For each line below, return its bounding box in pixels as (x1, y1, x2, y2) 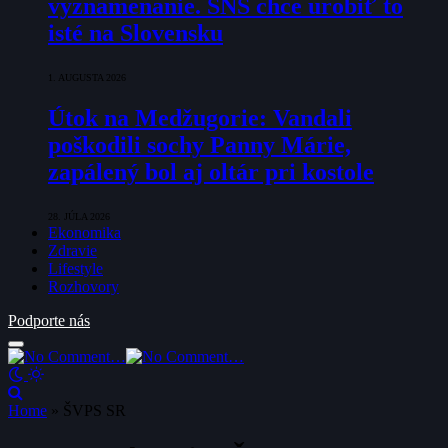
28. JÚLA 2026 (48, 210, 110, 222)
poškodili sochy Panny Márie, (48, 131, 351, 158)
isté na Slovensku (48, 20, 223, 47)
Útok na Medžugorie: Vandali (48, 104, 352, 131)
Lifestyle (48, 259, 103, 277)
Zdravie (48, 241, 97, 259)
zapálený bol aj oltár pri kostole (48, 158, 374, 185)
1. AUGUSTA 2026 (48, 71, 126, 83)
